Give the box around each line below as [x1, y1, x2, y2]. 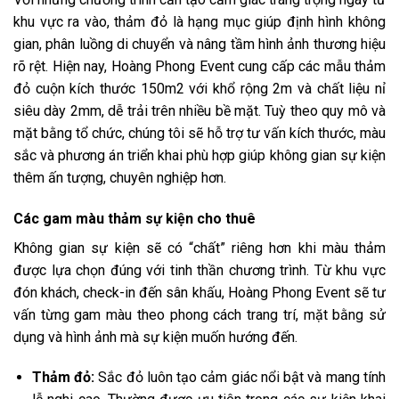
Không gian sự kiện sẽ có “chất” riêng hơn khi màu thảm [13, 239, 386, 256]
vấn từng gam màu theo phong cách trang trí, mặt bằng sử [13, 305, 386, 323]
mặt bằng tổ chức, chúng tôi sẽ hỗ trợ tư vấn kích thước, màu [13, 124, 386, 142]
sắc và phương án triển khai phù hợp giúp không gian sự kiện [13, 146, 386, 164]
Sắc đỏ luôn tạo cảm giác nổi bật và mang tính [98, 369, 387, 387]
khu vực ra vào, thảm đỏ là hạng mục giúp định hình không [13, 12, 386, 30]
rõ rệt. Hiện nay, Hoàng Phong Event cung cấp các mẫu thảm [13, 57, 386, 75]
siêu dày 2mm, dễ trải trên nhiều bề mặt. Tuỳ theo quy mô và [13, 102, 386, 119]
